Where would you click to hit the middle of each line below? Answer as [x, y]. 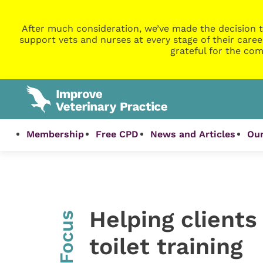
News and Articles [193, 134]
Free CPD [117, 134]
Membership [55, 134]
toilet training [166, 246]
